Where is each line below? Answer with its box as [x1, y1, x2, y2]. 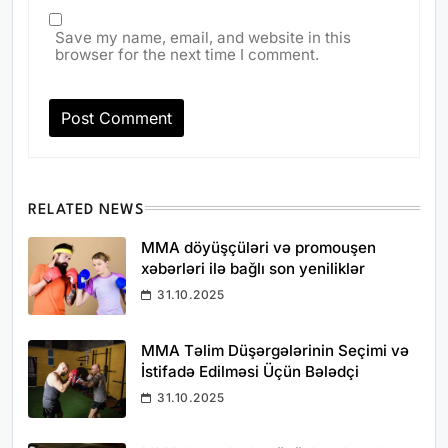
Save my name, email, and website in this [55, 27, 351, 47]
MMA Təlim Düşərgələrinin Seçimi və [141, 340, 409, 360]
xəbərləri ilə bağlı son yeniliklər [141, 258, 365, 278]
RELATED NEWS [28, 202, 146, 218]
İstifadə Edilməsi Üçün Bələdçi [141, 361, 359, 381]
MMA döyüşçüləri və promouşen [141, 237, 376, 257]
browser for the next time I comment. [55, 44, 319, 64]
